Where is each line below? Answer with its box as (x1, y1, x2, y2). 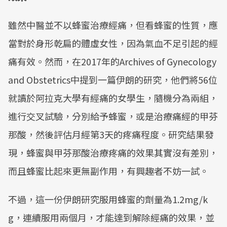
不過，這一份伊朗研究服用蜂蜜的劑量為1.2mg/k (8, 193, 208, 206)
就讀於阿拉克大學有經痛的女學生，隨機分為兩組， (8, 91, 218, 104)
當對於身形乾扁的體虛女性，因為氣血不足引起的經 (8, 36, 218, 50)
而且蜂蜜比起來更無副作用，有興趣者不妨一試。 (8, 164, 209, 177)
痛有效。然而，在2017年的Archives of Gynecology (8, 55, 216, 68)
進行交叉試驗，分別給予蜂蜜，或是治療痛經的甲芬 (8, 109, 218, 123)
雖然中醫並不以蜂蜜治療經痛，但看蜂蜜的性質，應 (8, 18, 218, 31)
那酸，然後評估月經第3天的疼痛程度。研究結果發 (8, 128, 214, 141)
